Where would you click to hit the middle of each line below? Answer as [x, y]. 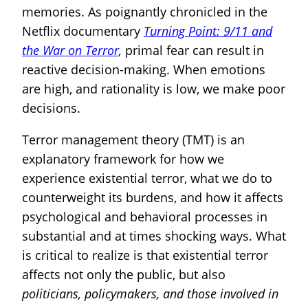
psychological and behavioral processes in [145, 217]
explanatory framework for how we [123, 159]
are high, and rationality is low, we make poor [154, 89]
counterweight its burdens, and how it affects [153, 197]
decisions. [53, 108]
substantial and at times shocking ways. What [154, 236]
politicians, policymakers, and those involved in [150, 294]
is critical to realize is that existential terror [145, 255]
